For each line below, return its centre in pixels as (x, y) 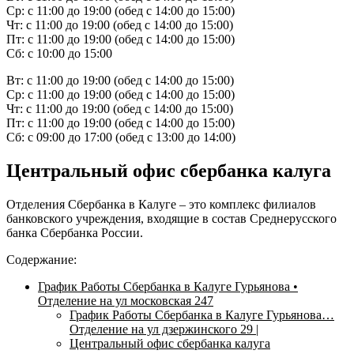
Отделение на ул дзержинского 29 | (164, 329)
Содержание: (41, 259)
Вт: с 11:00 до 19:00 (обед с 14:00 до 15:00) (120, 80)
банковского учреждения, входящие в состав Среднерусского (171, 218)
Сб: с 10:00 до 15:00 (59, 53)
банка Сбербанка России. (75, 232)
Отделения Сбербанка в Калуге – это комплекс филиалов (161, 204)
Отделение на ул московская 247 (126, 300)
